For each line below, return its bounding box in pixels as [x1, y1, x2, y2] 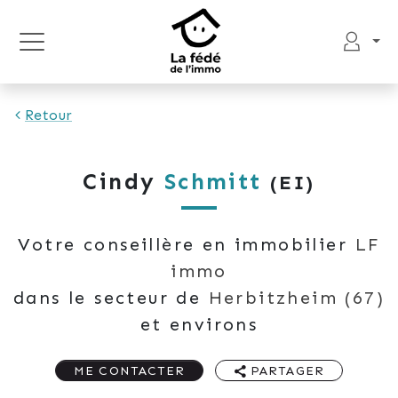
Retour [25, 107, 73, 123]
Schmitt [163, 168, 262, 195]
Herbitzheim [208, 287, 338, 308]
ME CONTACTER [74, 362, 185, 378]
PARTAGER [246, 362, 324, 378]
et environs [139, 314, 259, 335]
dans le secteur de [12, 287, 209, 308]
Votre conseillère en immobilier [17, 234, 355, 255]
